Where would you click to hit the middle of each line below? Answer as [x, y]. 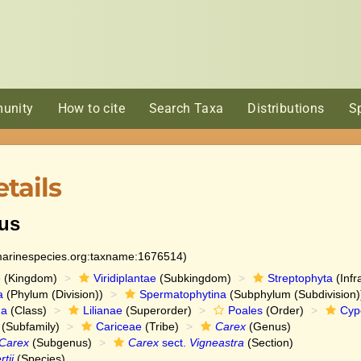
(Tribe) [160, 326]
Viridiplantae [124, 278]
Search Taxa [186, 108]
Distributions [286, 108]
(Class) [27, 310]
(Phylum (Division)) [53, 294]
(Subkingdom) [193, 278]
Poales [245, 310]
